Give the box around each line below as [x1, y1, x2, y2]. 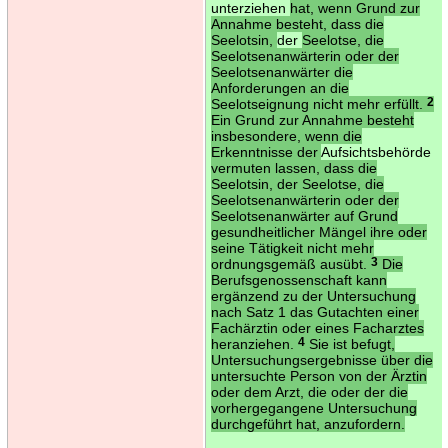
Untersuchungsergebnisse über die [210, 351, 433, 368]
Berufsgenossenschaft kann [210, 271, 387, 288]
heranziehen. [210, 335, 298, 352]
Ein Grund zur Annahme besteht [210, 111, 414, 128]
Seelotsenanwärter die [210, 63, 353, 80]
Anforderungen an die [210, 79, 349, 96]
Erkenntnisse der [210, 143, 321, 160]
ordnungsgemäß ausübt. [210, 255, 371, 272]
